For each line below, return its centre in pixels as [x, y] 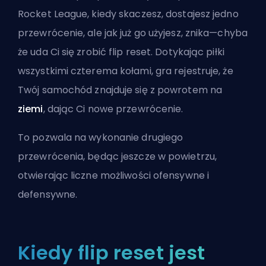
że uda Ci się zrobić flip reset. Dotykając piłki [121, 52]
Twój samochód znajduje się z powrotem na [120, 90]
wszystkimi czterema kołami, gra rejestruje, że [126, 71]
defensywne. [48, 195]
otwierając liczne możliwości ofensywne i [113, 176]
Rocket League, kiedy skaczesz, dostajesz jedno [128, 14]
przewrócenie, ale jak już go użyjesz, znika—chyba [133, 33]
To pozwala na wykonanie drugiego [101, 138]
